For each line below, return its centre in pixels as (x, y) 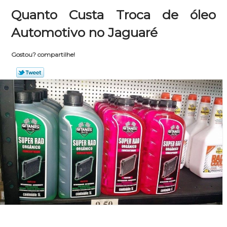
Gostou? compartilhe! (43, 54)
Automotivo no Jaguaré (85, 32)
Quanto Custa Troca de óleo (113, 15)
